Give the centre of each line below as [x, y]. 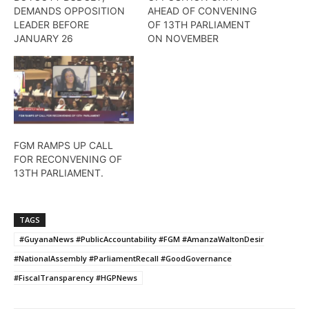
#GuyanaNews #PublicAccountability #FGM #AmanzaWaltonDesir [142, 239]
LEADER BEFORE [51, 24]
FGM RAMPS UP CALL [63, 146]
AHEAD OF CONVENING [202, 10]
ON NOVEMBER [183, 38]
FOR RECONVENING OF [68, 159]
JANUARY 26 [43, 38]
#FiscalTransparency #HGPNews [76, 278]
